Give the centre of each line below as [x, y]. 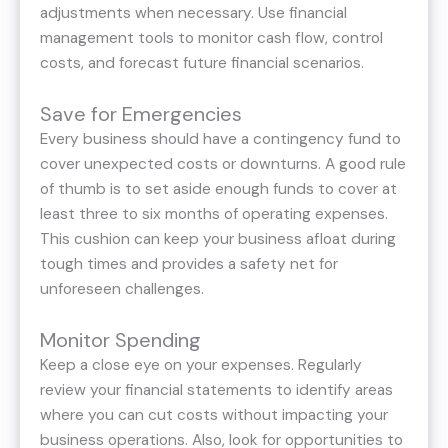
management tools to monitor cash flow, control [211, 37]
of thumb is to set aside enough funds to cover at [218, 188]
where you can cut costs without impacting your [214, 414]
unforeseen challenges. [122, 288]
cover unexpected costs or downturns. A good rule [223, 163]
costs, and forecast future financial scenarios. [202, 62]
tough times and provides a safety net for [189, 263]
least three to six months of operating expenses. [214, 213]
